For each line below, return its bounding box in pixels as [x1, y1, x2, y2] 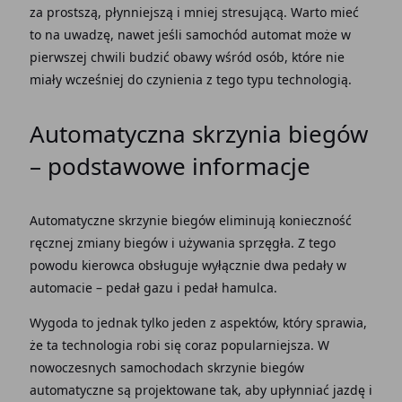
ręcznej [29, 234, 77, 251]
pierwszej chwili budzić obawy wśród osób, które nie [29, 48, 345, 66]
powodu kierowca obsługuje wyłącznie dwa [29, 257, 293, 274]
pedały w [292, 257, 346, 274]
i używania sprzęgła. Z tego [170, 234, 336, 251]
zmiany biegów [76, 234, 171, 251]
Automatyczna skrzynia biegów [29, 118, 368, 150]
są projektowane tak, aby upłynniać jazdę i [113, 381, 372, 398]
